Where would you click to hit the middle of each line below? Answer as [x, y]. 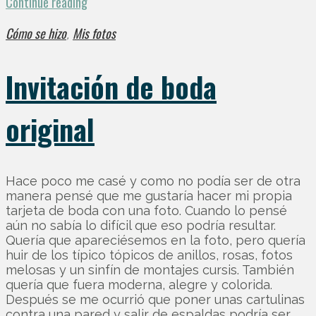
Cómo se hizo [36, 33]
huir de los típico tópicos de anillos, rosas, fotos [149, 255]
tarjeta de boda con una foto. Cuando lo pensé [146, 211]
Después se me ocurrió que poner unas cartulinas [155, 300]
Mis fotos [94, 33]
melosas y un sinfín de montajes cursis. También [150, 270]
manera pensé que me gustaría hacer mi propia [149, 196]
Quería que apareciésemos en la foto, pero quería [156, 241]
